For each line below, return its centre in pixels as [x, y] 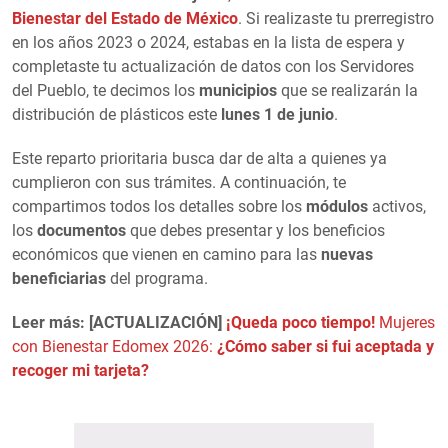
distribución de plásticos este [116, 114]
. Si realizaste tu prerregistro [336, 18]
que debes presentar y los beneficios [255, 230]
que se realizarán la [347, 90]
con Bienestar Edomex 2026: [114, 346]
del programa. [157, 278]
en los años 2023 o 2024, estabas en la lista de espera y [208, 42]
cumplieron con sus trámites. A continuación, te [179, 182]
